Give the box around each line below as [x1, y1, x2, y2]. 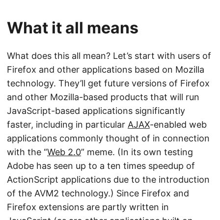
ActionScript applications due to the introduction [7, 174, 210, 185]
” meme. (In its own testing [81, 147, 193, 157]
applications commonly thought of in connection [7, 133, 210, 143]
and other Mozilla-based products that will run [7, 92, 199, 102]
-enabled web [150, 119, 207, 130]
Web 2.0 [47, 147, 81, 157]
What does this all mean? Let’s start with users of [7, 51, 211, 61]
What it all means [7, 18, 138, 37]
